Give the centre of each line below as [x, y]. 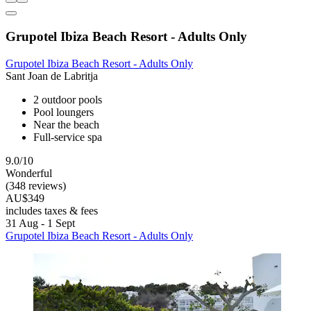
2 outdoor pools [68, 99]
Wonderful [29, 173]
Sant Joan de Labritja [52, 76]
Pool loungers [64, 112]
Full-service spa [68, 137]
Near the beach [66, 124]
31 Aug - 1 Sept [40, 223]
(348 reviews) [36, 185]
